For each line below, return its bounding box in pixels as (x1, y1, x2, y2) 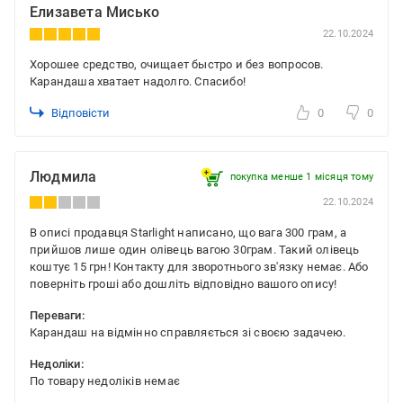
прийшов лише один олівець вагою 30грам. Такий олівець (30, 242, 360, 256)
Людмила (30, 167, 97, 185)
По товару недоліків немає (30, 373, 180, 388)
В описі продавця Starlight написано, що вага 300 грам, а (30, 225, 347, 239)
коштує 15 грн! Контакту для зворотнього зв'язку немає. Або (30, 259, 369, 273)
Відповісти (51, 105, 110, 120)
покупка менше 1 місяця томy (229, 171, 373, 184)
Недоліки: (30, 356, 84, 371)
